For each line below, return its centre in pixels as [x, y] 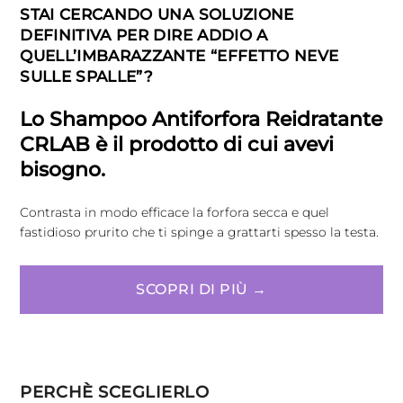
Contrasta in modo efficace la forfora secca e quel [175, 212]
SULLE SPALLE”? [87, 76]
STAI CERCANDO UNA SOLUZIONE [157, 14]
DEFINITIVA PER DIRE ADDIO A [144, 35]
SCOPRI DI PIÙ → [201, 289]
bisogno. [63, 169]
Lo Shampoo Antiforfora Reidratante [201, 119]
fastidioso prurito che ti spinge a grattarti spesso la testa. [200, 232]
